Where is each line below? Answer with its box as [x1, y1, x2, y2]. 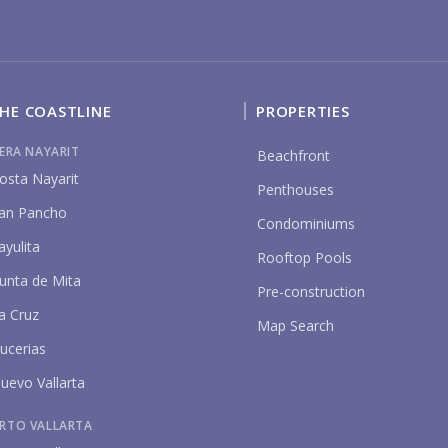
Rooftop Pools [257, 247, 352, 267]
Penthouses [257, 179, 334, 199]
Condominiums [257, 213, 355, 233]
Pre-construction [257, 281, 365, 301]
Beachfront [257, 145, 330, 165]
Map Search [257, 315, 334, 335]
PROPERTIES [256, 100, 350, 121]
